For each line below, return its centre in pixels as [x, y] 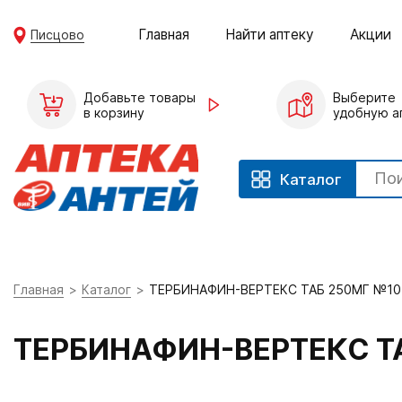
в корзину [114, 112]
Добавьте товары [140, 97]
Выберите [364, 97]
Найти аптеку [270, 34]
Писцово [58, 34]
